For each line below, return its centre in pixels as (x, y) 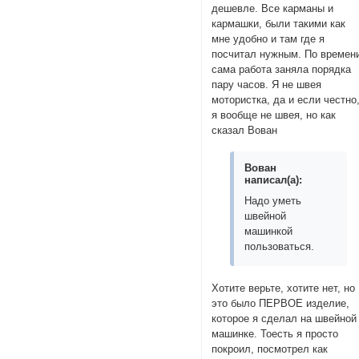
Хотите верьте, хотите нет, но (284, 288)
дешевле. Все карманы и (273, 8)
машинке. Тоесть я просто (275, 334)
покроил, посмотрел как (270, 349)
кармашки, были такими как (279, 23)
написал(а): (274, 180)
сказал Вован (245, 130)
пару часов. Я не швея (267, 84)
